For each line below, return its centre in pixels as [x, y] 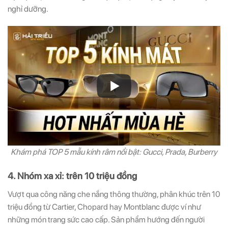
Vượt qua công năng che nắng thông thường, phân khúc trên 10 [114, 194]
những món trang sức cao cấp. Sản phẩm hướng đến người [106, 219]
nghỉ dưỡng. [28, 9]
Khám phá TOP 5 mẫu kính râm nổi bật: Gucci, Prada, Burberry [114, 152]
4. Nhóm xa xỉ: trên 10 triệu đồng [72, 176]
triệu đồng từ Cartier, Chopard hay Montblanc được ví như [104, 207]
